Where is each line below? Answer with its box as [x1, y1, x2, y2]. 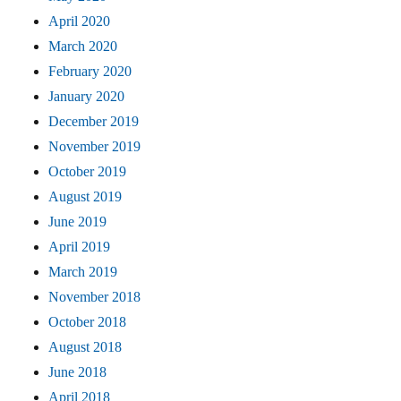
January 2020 [48, 89, 125, 105]
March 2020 [48, 38, 118, 55]
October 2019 [48, 164, 127, 180]
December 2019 [48, 114, 140, 130]
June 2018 [48, 364, 107, 380]
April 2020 [48, 13, 111, 30]
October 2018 [48, 314, 127, 330]
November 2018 [48, 289, 141, 305]
